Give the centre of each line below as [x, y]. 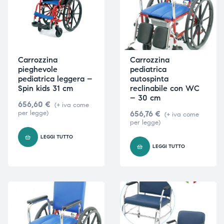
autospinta [149, 79]
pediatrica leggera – [55, 79]
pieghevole [37, 69]
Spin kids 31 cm [45, 88]
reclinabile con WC [164, 88]
